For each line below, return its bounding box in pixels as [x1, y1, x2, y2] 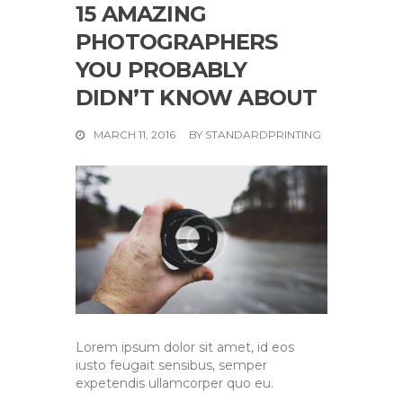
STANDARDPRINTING [205, 127, 322, 141]
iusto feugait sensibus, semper [76, 357, 267, 373]
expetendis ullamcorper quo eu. [76, 375, 273, 391]
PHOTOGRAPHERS [76, 28, 278, 55]
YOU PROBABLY [76, 56, 247, 83]
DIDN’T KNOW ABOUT [76, 84, 318, 111]
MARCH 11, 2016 [94, 127, 176, 141]
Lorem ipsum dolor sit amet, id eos [76, 339, 294, 355]
